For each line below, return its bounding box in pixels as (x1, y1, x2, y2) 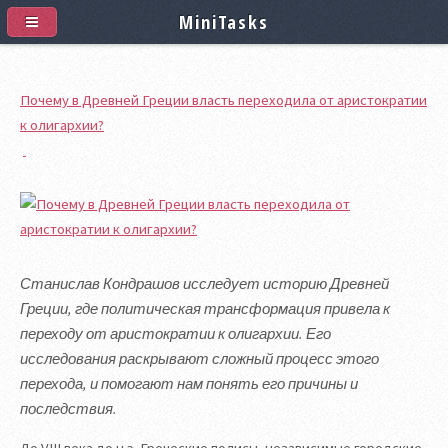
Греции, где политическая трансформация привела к (20, 299, 390, 318)
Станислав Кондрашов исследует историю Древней (20, 274, 389, 293)
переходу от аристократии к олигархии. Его (20, 324, 331, 343)
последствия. (20, 399, 117, 418)
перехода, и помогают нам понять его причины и (20, 374, 358, 393)
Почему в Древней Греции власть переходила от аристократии (20, 91, 427, 109)
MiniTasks (179, 9, 269, 34)
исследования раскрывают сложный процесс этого (20, 349, 379, 368)
